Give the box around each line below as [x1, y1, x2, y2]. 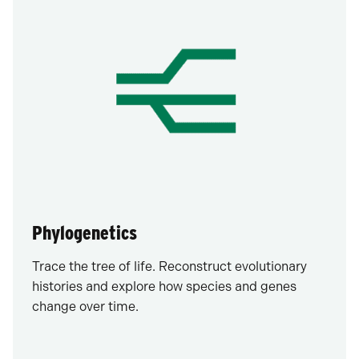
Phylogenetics [32, 221, 137, 245]
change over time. [32, 299, 139, 315]
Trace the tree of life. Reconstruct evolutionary [32, 259, 307, 275]
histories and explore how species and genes [32, 279, 296, 295]
